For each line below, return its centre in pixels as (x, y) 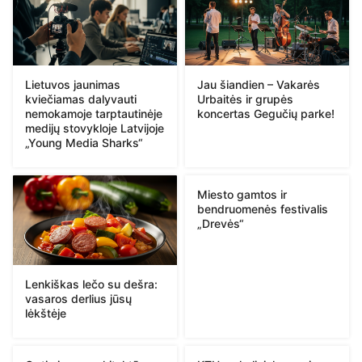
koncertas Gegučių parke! (266, 114)
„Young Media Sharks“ (84, 143)
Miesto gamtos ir (242, 195)
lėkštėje (46, 313)
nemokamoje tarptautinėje (94, 114)
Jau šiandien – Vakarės (259, 85)
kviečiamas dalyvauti (81, 99)
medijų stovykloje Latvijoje (95, 128)
